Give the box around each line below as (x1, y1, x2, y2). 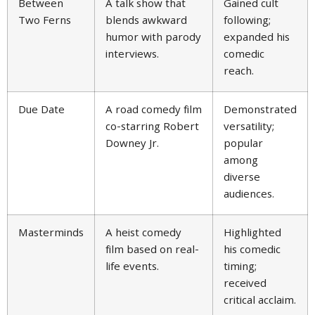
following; (224, 13, 271, 32)
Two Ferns (18, 13, 71, 32)
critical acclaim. (224, 292, 296, 311)
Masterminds (18, 225, 84, 244)
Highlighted (224, 225, 281, 244)
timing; (224, 259, 257, 278)
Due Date (18, 102, 65, 121)
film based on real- (105, 242, 199, 261)
